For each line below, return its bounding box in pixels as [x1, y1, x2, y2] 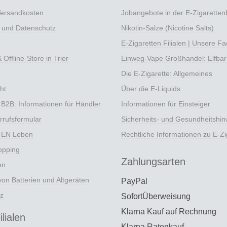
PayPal [121, 177, 147, 186]
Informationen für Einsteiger [121, 100, 210, 108]
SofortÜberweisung [121, 192, 191, 201]
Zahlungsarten [121, 156, 185, 168]
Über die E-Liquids [121, 85, 180, 93]
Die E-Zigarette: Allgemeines [121, 69, 212, 78]
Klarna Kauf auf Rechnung [121, 207, 216, 216]
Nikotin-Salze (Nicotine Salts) [121, 24, 214, 32]
